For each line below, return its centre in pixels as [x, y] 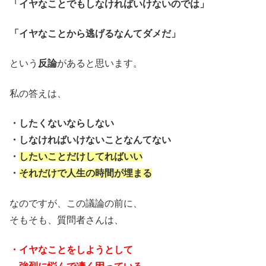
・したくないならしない [62, 123]
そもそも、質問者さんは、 [66, 220]
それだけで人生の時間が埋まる [85, 173]
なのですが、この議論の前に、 [76, 203]
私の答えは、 [38, 93]
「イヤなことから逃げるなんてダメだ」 [95, 34]
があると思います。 [100, 64]
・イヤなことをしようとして [71, 250]
